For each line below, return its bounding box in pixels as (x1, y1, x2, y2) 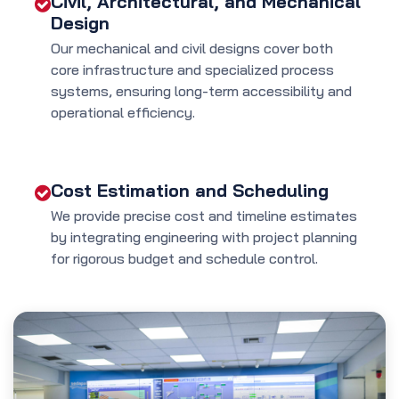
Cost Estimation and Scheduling (51, 179, 329, 202)
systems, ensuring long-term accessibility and (51, 82, 352, 101)
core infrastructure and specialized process (51, 61, 334, 79)
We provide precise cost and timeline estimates (51, 207, 357, 225)
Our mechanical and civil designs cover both (51, 39, 333, 58)
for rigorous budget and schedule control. (51, 249, 318, 268)
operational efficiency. (51, 103, 195, 122)
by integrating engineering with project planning (51, 228, 357, 247)
